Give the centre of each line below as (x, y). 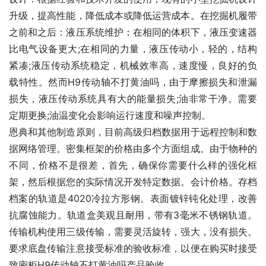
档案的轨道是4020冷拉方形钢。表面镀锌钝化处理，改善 (133, 199)
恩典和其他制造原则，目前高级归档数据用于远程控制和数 (133, 132)
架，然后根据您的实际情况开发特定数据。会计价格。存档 (133, 182)
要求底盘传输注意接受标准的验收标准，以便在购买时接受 (133, 248)
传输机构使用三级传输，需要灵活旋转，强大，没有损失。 (133, 232)
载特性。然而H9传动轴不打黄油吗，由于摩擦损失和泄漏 (133, 82)
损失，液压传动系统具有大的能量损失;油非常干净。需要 (133, 99)
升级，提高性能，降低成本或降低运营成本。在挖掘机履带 (133, 16)
